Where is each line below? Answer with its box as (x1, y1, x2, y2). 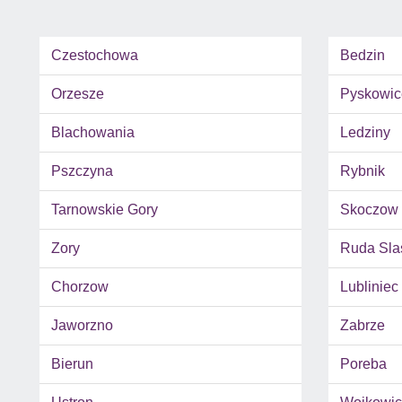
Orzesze (51, 86, 104, 102)
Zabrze (339, 318, 385, 334)
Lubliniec (339, 279, 398, 295)
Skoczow (339, 202, 398, 218)
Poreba (339, 356, 387, 372)
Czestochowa (51, 48, 138, 64)
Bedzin (339, 48, 385, 64)
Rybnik (339, 163, 385, 179)
